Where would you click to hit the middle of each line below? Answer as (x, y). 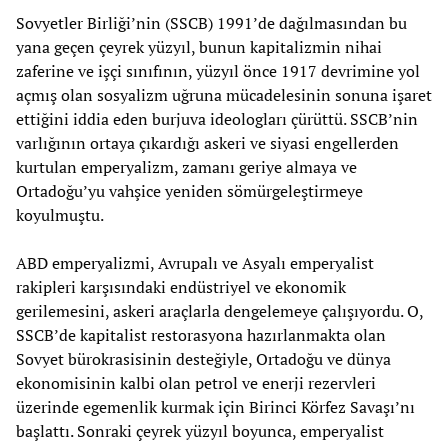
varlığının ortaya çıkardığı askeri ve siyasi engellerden (207, 143)
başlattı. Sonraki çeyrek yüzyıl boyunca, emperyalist (200, 431)
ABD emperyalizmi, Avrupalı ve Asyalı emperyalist (195, 263)
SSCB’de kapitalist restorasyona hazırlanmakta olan (201, 335)
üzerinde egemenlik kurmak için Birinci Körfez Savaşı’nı (215, 407)
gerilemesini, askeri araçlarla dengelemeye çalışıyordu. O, (219, 311)
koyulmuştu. (60, 215)
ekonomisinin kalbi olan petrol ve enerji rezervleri (196, 383)
